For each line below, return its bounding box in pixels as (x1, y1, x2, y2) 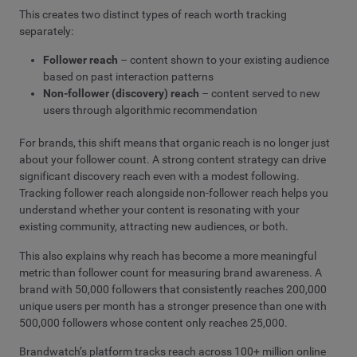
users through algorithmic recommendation (43, 104, 257, 117)
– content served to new (199, 87, 320, 100)
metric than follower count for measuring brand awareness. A (19, 265, 322, 279)
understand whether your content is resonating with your (19, 203, 300, 217)
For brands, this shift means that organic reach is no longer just (19, 136, 330, 150)
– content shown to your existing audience (118, 53, 329, 67)
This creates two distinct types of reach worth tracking (19, 7, 287, 21)
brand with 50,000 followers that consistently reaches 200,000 (19, 282, 327, 296)
